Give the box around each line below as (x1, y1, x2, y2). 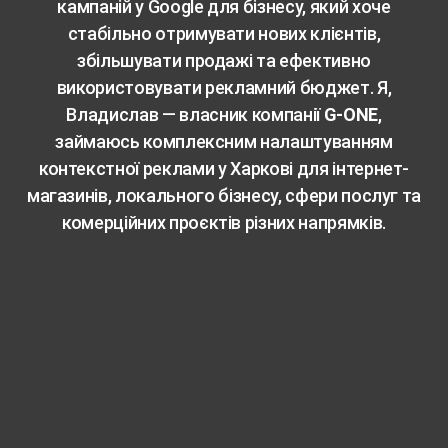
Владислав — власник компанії (66, 104, 324, 125)
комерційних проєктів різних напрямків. (61, 212, 386, 233)
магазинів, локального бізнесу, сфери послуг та (26, 185, 422, 206)
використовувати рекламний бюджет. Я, (56, 77, 392, 98)
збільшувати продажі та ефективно (76, 50, 372, 71)
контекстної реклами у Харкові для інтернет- (38, 158, 410, 179)
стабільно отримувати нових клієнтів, (67, 23, 381, 44)
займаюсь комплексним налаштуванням (55, 131, 393, 152)
